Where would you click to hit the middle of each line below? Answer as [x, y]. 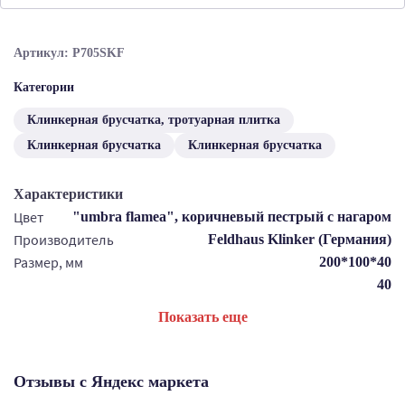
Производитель [64, 240]
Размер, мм [48, 262]
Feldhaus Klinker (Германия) [300, 239]
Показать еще [202, 317]
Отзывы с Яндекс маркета [111, 381]
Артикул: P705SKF [69, 53]
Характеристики [68, 194]
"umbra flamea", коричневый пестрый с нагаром [232, 217]
